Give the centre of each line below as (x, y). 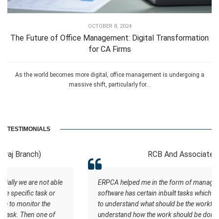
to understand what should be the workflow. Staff (96, 204)
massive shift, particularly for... (109, 85)
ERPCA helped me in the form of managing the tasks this (107, 182)
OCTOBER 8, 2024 (109, 26)
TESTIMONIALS (29, 129)
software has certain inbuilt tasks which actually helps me (107, 193)
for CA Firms (109, 49)
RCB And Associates (109, 154)
